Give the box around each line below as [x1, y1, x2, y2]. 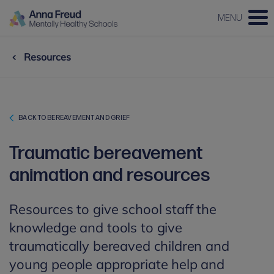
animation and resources [9, 165, 210, 187]
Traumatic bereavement [9, 143, 202, 165]
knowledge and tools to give [9, 219, 182, 236]
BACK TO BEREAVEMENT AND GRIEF [18, 114, 130, 122]
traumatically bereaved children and [9, 237, 229, 254]
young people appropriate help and [9, 256, 225, 273]
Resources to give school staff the [9, 201, 217, 218]
